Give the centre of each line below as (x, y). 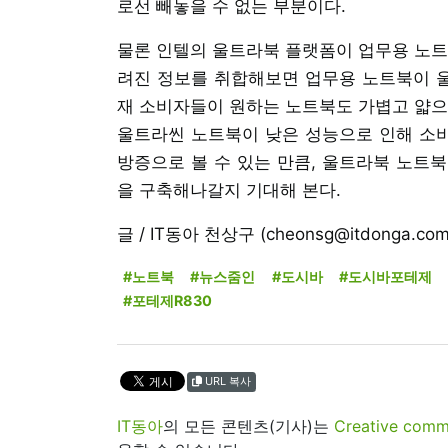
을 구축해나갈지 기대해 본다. (229, 189)
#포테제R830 (167, 300)
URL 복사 (228, 380)
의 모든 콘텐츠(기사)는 (248, 425)
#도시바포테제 (386, 276)
